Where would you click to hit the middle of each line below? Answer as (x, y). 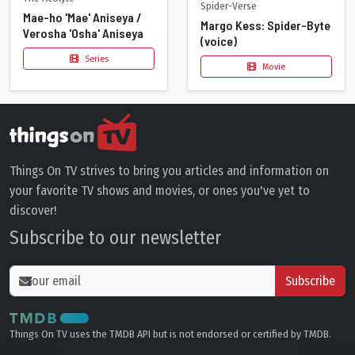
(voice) (219, 41)
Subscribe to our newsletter (115, 238)
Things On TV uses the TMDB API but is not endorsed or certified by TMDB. (170, 334)
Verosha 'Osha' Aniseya (83, 32)
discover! (33, 211)
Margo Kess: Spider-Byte (265, 25)
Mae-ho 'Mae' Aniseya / (82, 17)
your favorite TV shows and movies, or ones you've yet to (160, 191)
